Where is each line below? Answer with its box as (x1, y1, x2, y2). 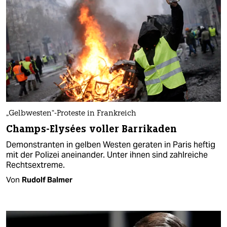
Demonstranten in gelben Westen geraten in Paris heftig (6, 139, 215, 150)
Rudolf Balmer (22, 174, 72, 184)
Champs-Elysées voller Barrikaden (6, 122, 177, 135)
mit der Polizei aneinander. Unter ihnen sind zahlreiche (6, 149, 208, 160)
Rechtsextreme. (6, 159, 65, 170)
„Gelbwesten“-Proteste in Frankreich (6, 109, 136, 118)
